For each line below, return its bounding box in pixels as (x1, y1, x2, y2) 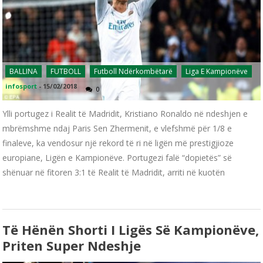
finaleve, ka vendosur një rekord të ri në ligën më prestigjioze (2, 137, 234, 149)
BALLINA (9, 66, 38, 76)
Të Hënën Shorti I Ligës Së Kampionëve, (2, 220, 259, 238)
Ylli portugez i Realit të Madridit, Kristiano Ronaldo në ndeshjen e (2, 107, 248, 119)
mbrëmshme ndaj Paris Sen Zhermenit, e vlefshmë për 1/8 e (2, 122, 232, 134)
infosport (5, 81, 38, 90)
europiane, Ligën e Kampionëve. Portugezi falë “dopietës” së (2, 151, 232, 163)
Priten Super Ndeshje (2, 236, 141, 254)
